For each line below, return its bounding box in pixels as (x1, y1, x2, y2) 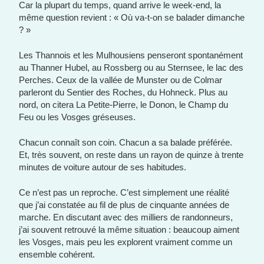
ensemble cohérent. (19, 249, 95, 259)
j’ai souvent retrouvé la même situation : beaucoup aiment (19, 225, 240, 235)
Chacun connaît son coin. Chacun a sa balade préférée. (19, 137, 233, 147)
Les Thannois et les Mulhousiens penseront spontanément (19, 50, 243, 60)
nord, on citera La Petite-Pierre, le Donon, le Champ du (19, 100, 229, 110)
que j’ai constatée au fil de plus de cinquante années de (19, 200, 230, 210)
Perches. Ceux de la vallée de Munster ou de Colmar (19, 75, 223, 85)
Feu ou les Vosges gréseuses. (19, 112, 136, 122)
